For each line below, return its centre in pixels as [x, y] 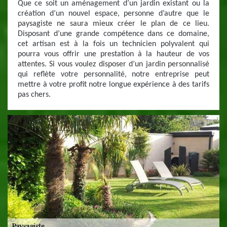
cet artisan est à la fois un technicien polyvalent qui [113, 44]
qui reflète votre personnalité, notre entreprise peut [113, 74]
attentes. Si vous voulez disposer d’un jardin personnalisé [113, 64]
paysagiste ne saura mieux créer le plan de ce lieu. [113, 24]
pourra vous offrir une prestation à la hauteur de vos [113, 54]
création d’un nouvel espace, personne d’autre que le [113, 14]
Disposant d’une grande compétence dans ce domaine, [113, 34]
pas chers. [34, 95]
